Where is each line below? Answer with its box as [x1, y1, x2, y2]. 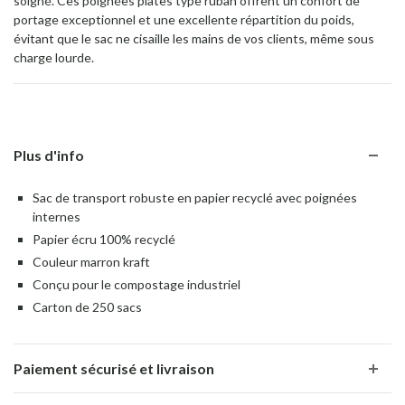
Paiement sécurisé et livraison [14, 360, 214, 378]
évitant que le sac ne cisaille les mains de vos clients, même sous [14, 30, 374, 46]
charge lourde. [14, 49, 94, 65]
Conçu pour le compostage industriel [33, 277, 240, 293]
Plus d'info [14, 146, 84, 165]
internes [33, 209, 80, 225]
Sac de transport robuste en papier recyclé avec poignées [33, 190, 357, 206]
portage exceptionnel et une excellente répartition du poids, [14, 11, 354, 27]
